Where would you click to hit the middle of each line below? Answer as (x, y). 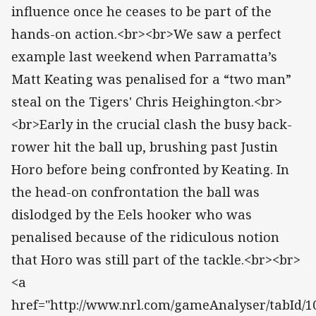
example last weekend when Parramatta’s (144, 57)
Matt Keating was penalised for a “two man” (151, 79)
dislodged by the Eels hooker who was (132, 215)
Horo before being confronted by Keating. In (150, 170)
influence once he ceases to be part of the (141, 12)
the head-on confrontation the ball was (135, 192)
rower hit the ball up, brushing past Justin (145, 147)
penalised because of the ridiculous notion (145, 237)
